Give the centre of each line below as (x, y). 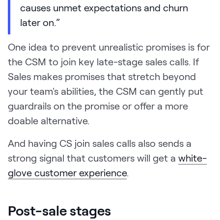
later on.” (40, 22)
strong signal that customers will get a (93, 157)
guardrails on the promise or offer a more (98, 105)
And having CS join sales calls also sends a (100, 143)
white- (192, 157)
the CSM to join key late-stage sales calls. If (104, 61)
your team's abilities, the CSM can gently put (106, 91)
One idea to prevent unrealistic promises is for (109, 46)
